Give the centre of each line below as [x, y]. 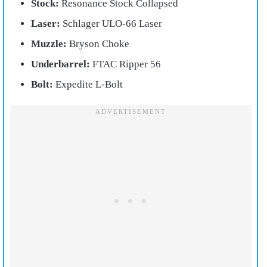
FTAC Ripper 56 [125, 64]
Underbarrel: [60, 64]
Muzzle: [49, 44]
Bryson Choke [98, 44]
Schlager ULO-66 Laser [111, 23]
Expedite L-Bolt [88, 84]
